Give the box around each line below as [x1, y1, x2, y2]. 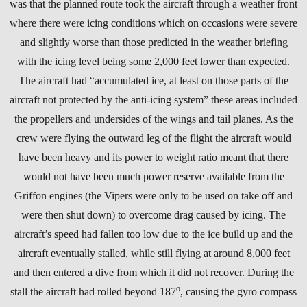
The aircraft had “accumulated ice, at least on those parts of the [19, 74, 288, 86]
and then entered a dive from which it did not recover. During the [13, 266, 294, 278]
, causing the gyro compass [180, 285, 297, 297]
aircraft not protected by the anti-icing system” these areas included [10, 93, 297, 106]
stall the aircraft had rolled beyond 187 [10, 285, 176, 297]
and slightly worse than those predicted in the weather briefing [19, 36, 288, 48]
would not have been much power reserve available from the [23, 170, 284, 182]
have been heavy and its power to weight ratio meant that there [19, 151, 288, 163]
